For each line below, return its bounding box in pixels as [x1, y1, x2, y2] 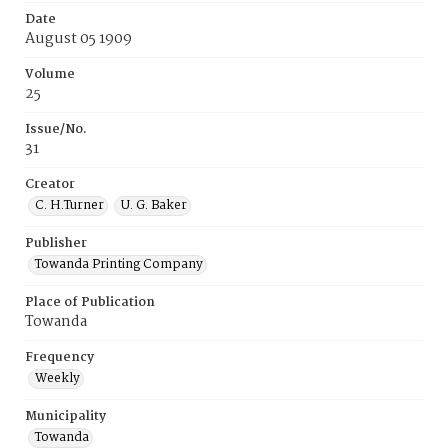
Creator [25, 174, 75, 195]
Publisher [25, 233, 87, 254]
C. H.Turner [35, 195, 104, 216]
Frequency [25, 347, 94, 368]
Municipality [25, 406, 106, 427]
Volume [25, 64, 75, 85]
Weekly [35, 368, 80, 389]
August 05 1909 [25, 27, 132, 51]
